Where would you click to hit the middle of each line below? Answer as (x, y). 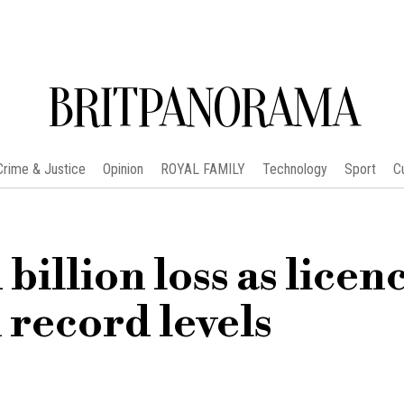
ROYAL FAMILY (202, 169)
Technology (294, 169)
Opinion (123, 169)
